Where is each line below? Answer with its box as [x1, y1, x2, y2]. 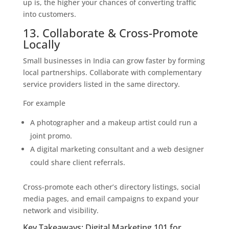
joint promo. [30, 131, 72, 141]
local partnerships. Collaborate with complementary [22, 67, 201, 77]
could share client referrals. [30, 157, 125, 167]
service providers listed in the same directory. [22, 79, 180, 89]
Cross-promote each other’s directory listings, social [22, 182, 200, 192]
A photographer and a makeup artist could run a [30, 118, 197, 127]
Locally [22, 36, 60, 52]
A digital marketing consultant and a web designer [30, 144, 204, 154]
